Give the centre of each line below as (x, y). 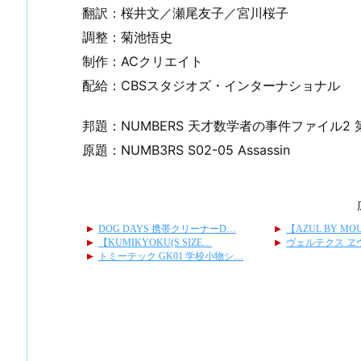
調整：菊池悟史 (127, 37)
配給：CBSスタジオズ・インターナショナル (211, 85)
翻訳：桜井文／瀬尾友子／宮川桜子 (185, 12)
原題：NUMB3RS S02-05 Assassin (186, 150)
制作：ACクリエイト (143, 61)
